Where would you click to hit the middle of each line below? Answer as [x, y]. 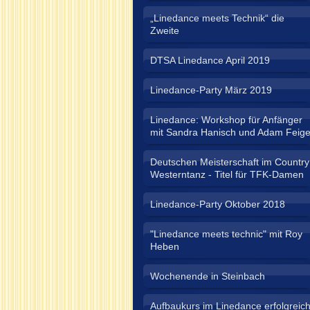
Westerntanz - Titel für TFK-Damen [227, 174]
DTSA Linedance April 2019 [210, 60]
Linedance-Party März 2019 [211, 90]
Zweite [165, 30]
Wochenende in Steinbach [208, 276]
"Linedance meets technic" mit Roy [226, 234]
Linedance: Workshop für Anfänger [226, 120]
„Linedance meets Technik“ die [217, 18]
